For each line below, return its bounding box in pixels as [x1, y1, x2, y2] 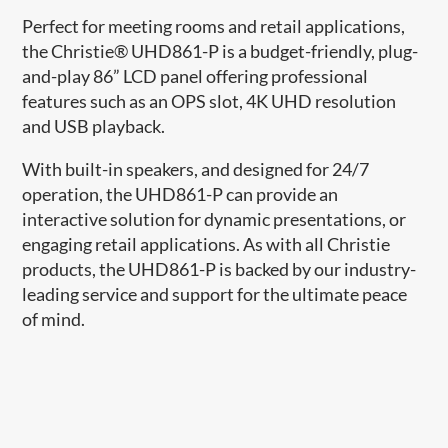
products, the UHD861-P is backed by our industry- [22, 257, 417, 280]
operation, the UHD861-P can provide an [22, 182, 339, 205]
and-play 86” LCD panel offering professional [22, 64, 369, 87]
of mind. [22, 307, 86, 330]
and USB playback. [22, 114, 166, 137]
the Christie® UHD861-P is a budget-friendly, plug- [22, 39, 419, 62]
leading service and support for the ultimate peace [22, 282, 408, 305]
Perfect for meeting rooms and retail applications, [22, 14, 406, 37]
